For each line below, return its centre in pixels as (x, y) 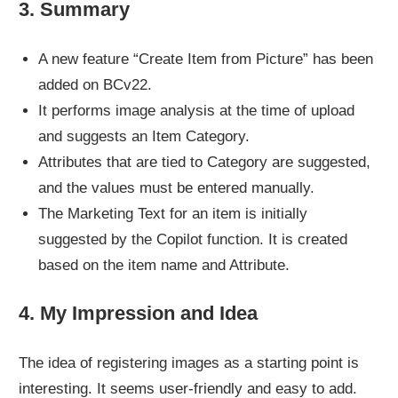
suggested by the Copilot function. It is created (192, 239)
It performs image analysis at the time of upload (196, 110)
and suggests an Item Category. (143, 136)
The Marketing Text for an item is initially (172, 213)
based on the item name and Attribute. (163, 265)
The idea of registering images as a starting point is (189, 362)
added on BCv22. (95, 84)
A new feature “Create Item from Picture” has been (205, 59)
